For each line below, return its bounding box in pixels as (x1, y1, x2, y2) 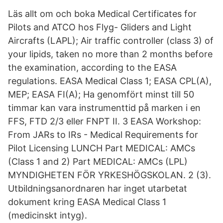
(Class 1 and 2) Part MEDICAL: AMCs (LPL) (8, 156, 190, 167)
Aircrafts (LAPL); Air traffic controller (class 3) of (8, 35, 214, 46)
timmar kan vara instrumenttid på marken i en (8, 103, 201, 113)
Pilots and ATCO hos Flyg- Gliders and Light (8, 22, 192, 32)
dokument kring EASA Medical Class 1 (8, 197, 166, 207)
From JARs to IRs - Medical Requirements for (8, 129, 198, 140)
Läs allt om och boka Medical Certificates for (8, 8, 197, 19)
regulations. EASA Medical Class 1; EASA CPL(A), (8, 76, 212, 86)
